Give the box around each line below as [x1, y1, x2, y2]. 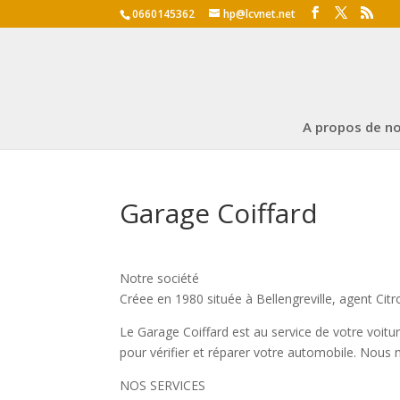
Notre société [120, 270, 200, 287]
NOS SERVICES [120, 377, 206, 395]
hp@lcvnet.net [223, 6, 296, 21]
